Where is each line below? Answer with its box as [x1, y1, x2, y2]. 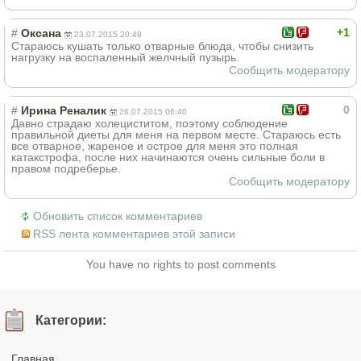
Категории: [35, 312, 107, 327]
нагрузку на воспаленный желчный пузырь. [11, 50, 239, 64]
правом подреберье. [11, 161, 121, 175]
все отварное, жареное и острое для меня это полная [11, 139, 298, 152]
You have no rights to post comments [85, 257, 276, 271]
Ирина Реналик [21, 103, 106, 117]
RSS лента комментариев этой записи [33, 226, 235, 240]
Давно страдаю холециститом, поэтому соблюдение [11, 116, 288, 130]
